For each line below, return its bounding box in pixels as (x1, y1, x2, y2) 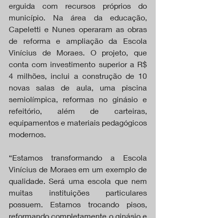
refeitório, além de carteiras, (9, 106, 147, 115)
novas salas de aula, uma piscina (9, 82, 147, 92)
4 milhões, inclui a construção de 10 (9, 71, 147, 80)
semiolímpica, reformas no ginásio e (9, 94, 147, 104)
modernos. (9, 129, 46, 139)
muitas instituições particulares (9, 187, 147, 197)
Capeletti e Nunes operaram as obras (9, 24, 147, 34)
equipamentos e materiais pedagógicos (9, 117, 147, 127)
